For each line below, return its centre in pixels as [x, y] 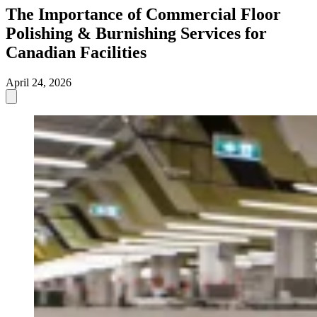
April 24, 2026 [39, 82]
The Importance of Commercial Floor [143, 14]
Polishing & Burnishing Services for [136, 33]
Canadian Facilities [76, 52]
